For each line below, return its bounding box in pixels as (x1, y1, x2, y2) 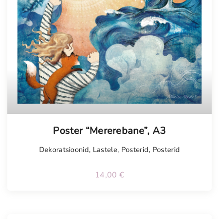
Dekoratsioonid (39, 145, 89, 155)
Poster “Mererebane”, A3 (53, 124, 166, 138)
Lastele (92, 145, 117, 155)
